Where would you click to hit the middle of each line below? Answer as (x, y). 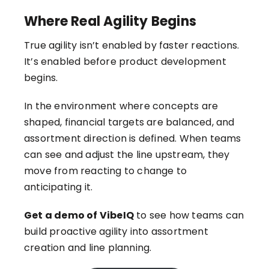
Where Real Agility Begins (110, 22)
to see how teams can (189, 216)
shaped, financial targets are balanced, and (129, 122)
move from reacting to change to (106, 171)
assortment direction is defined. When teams (133, 139)
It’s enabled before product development (125, 62)
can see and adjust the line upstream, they (127, 155)
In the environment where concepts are (121, 106)
